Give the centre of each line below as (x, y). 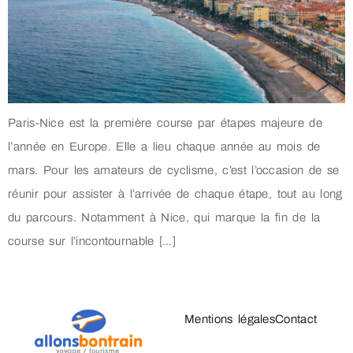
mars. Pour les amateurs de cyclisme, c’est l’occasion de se (174, 170)
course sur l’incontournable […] (92, 241)
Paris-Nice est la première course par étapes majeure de (165, 123)
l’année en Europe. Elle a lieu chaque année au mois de (164, 146)
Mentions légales (230, 320)
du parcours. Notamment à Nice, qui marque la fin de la (164, 217)
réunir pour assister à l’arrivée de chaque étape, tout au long (175, 193)
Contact (296, 320)
